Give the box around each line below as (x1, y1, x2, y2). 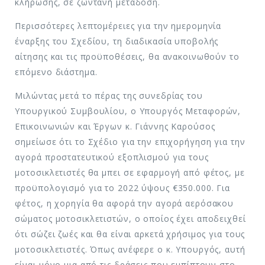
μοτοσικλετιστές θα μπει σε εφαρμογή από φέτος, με (15, 166, 245, 178)
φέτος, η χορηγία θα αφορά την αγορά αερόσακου (15, 197, 234, 209)
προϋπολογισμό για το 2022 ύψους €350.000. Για (15, 182, 231, 193)
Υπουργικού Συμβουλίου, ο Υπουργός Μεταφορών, (15, 105, 241, 117)
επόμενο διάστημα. (15, 66, 98, 77)
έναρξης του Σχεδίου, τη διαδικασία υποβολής (15, 35, 219, 47)
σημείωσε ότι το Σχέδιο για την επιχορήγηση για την (15, 135, 245, 147)
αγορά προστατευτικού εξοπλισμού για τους (15, 151, 209, 163)
